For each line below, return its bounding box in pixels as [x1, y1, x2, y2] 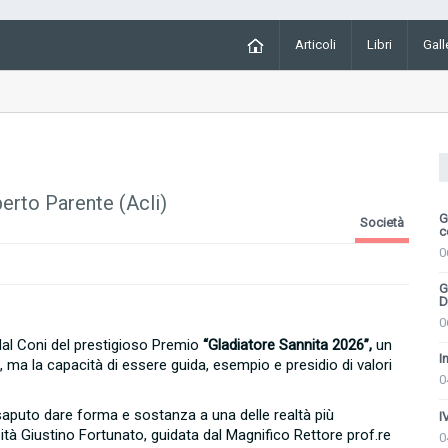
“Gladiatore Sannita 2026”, [203, 336, 372, 354]
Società [360, 215, 404, 230]
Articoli [295, 37, 336, 52]
